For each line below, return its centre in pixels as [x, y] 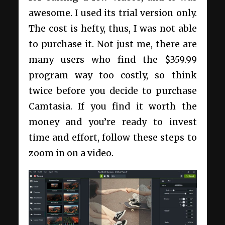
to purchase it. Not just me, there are [113, 44]
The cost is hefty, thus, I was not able [113, 28]
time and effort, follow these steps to [113, 137]
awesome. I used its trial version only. [113, 13]
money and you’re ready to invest [113, 122]
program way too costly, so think [113, 75]
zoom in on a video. [71, 153]
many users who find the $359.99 [113, 60]
